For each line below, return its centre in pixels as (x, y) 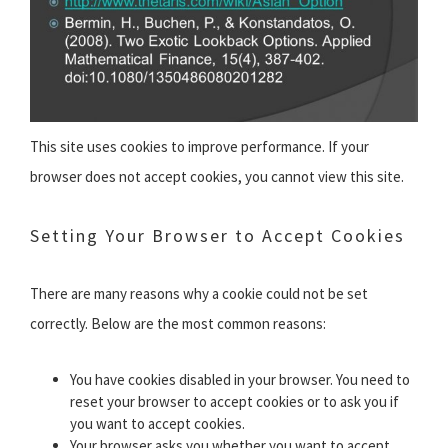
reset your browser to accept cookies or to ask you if (234, 402)
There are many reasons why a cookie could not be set (199, 294)
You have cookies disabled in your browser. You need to (240, 380)
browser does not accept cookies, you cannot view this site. (217, 177)
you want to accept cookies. (157, 424)
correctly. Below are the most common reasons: (178, 324)
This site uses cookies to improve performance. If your (199, 147)
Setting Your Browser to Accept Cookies (217, 236)
